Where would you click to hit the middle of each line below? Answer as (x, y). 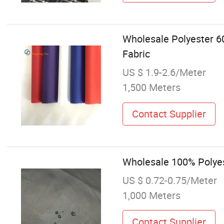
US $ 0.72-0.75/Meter (169, 180)
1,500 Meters (151, 87)
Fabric (136, 54)
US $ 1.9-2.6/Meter (164, 72)
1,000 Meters (151, 195)
